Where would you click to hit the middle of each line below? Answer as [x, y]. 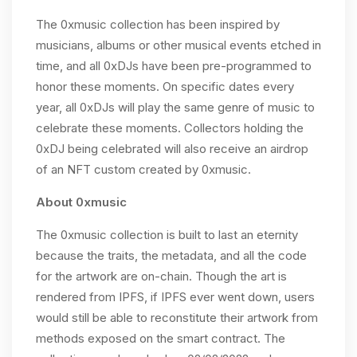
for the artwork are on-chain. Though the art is [161, 276]
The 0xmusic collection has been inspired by [158, 24]
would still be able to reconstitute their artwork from [177, 318]
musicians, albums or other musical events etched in [178, 45]
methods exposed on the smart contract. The [161, 338]
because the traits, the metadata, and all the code [171, 255]
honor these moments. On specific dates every [165, 86]
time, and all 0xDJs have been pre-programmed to [174, 66]
